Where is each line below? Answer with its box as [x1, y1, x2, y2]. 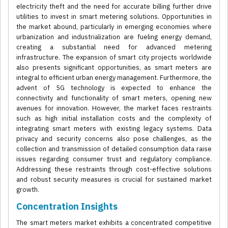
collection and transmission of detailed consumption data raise [16, 145, 212, 154]
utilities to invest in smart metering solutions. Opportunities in [16, 12, 212, 21]
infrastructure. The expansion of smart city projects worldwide [16, 53, 212, 62]
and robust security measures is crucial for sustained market [16, 175, 212, 184]
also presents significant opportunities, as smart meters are [16, 63, 212, 72]
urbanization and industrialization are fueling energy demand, [16, 33, 212, 42]
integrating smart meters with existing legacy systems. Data [16, 124, 212, 133]
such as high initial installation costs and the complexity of [16, 114, 212, 123]
